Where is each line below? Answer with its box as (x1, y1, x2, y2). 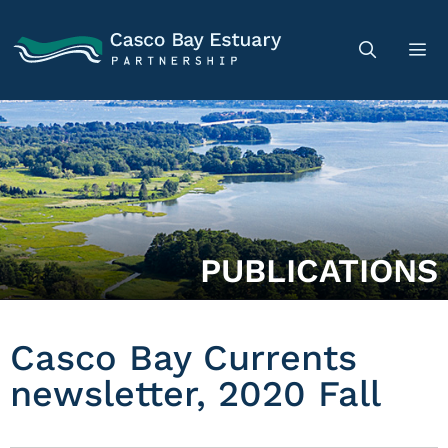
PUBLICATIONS (200, 251, 438, 290)
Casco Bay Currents (10, 337, 357, 379)
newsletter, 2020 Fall (10, 373, 381, 415)
